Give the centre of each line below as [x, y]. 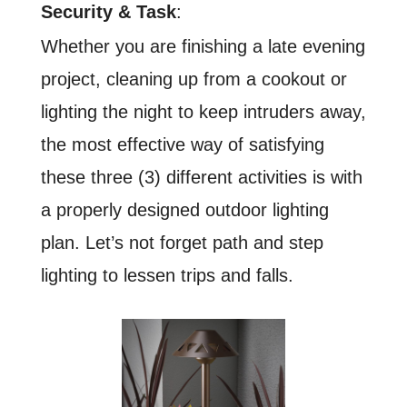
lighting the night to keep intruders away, [203, 112]
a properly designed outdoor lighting [184, 210]
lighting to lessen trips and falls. [169, 276]
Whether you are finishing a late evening [203, 47]
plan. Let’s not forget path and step [182, 243]
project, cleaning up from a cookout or [194, 79]
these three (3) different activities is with [201, 178]
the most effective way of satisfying [182, 145]
